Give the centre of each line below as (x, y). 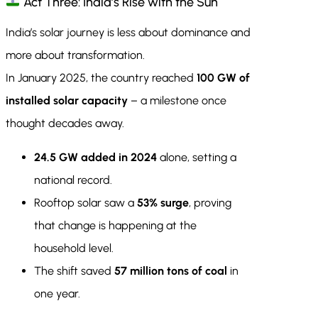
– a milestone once (177, 101)
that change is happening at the (115, 226)
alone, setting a (197, 158)
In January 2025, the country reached (101, 78)
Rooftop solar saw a (86, 203)
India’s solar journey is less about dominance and (128, 33)
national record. (73, 180)
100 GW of (223, 78)
